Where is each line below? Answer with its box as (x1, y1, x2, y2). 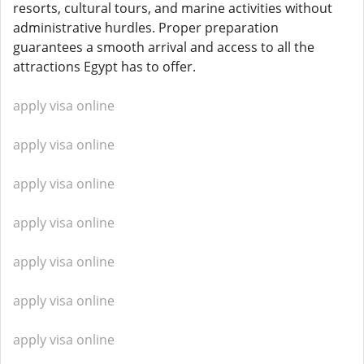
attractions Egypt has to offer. (13, 58, 196, 76)
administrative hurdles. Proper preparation (13, 19, 279, 37)
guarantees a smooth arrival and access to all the (13, 38, 314, 56)
